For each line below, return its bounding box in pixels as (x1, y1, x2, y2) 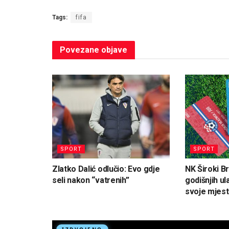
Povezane (60, 44, 99, 55)
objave (99, 44, 127, 55)
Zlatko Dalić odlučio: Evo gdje (52, 164, 160, 174)
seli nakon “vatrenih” (52, 175, 129, 186)
